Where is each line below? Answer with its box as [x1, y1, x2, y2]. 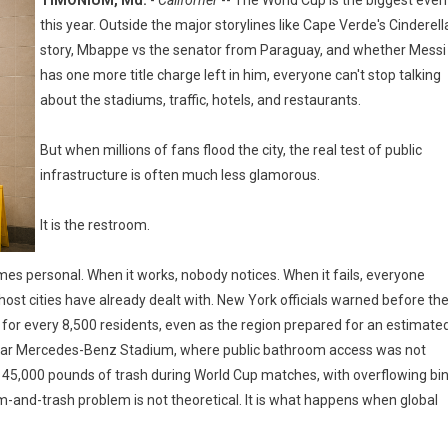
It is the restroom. [40, 217, 150, 233]
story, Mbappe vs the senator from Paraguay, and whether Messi [40, 42, 446, 58]
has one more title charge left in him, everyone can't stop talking [40, 67, 441, 83]
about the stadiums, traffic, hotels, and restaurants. [40, 92, 361, 108]
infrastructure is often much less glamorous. [40, 167, 320, 183]
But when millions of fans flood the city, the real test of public [40, 142, 422, 158]
